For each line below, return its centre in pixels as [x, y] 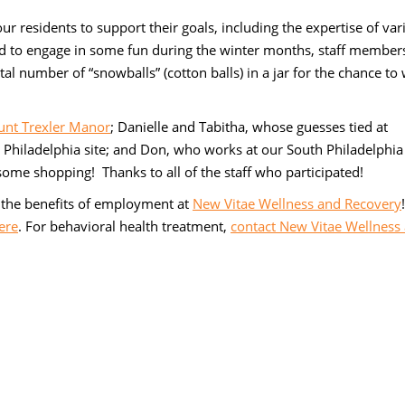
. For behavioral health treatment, [124, 226]
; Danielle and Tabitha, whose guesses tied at [249, 126]
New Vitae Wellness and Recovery [297, 203]
